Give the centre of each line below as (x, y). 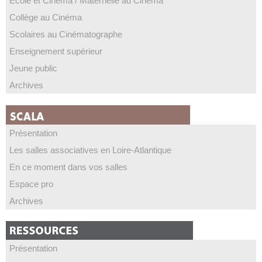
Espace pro (31, 184)
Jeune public (33, 68)
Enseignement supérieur (56, 51)
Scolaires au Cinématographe (66, 34)
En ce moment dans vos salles (68, 167)
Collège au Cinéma (46, 17)
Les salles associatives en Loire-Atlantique (90, 150)
